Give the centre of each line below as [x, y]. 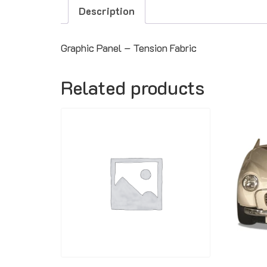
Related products [133, 87]
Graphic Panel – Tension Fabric [129, 47]
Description [107, 10]
